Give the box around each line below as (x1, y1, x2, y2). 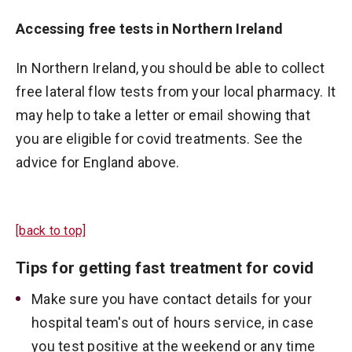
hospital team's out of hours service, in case (31, 314, 314, 331)
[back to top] (16, 223, 86, 238)
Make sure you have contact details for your (31, 291, 312, 307)
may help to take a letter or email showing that (16, 107, 310, 123)
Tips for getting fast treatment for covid (16, 258, 314, 277)
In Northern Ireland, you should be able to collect (16, 60, 325, 76)
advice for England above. (16, 154, 180, 170)
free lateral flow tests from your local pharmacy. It (16, 83, 335, 100)
